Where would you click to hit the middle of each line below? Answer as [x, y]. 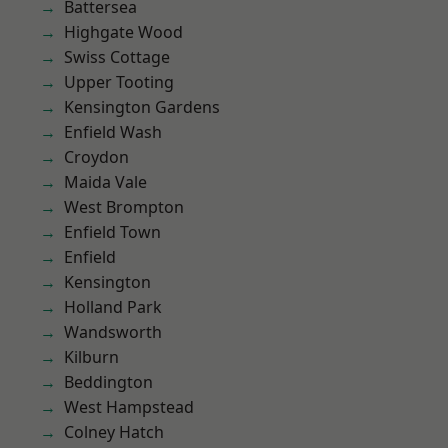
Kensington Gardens [142, 107]
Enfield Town [112, 232]
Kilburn [91, 357]
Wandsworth [113, 332]
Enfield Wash [113, 132]
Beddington [108, 382]
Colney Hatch [114, 432]
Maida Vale [105, 182]
